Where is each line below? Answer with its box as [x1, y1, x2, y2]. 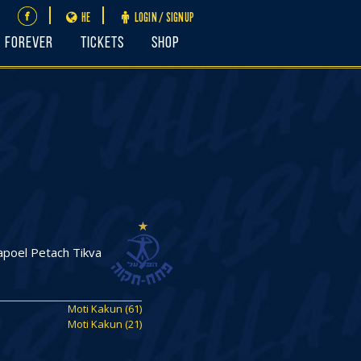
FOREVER [4, 35, 53, 52]
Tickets [80, 35, 124, 52]
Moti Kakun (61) [68, 301, 142, 316]
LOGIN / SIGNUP [134, 10, 194, 25]
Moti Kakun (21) [68, 317, 142, 331]
